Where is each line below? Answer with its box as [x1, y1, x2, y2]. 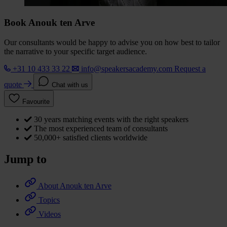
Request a [174, 64, 206, 73]
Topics [39, 195, 60, 204]
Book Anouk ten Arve [4, 17, 95, 28]
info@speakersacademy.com [81, 64, 172, 73]
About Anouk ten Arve [38, 181, 111, 190]
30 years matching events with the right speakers [34, 115, 188, 124]
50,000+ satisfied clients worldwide [34, 133, 147, 142]
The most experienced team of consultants [34, 124, 168, 133]
